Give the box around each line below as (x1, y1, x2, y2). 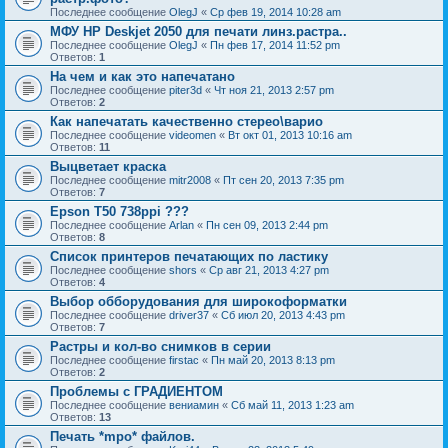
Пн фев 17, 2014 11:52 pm (210, 38, 340, 51)
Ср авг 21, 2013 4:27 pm (209, 263, 329, 276)
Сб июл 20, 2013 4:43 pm (221, 308, 345, 321)
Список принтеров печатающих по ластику (50, 248, 328, 264)
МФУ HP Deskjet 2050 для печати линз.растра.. (50, 23, 347, 39)
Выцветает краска (50, 158, 166, 174)
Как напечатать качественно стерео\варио (50, 113, 323, 129)
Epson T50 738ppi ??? (50, 203, 189, 219)
